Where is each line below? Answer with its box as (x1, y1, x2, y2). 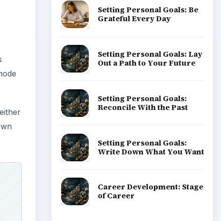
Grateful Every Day (97, 13, 171, 24)
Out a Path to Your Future (97, 57, 195, 68)
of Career (97, 190, 135, 201)
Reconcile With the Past (97, 102, 188, 112)
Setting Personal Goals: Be (97, 4, 198, 15)
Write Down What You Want (97, 146, 204, 157)
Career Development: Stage (97, 182, 203, 192)
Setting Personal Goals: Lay (97, 48, 202, 59)
